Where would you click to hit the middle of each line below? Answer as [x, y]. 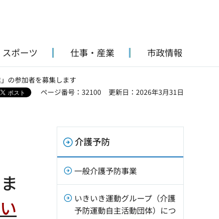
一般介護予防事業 [106, 171]
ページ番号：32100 [71, 92]
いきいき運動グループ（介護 [125, 198]
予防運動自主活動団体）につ [125, 210]
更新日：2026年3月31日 [146, 92]
